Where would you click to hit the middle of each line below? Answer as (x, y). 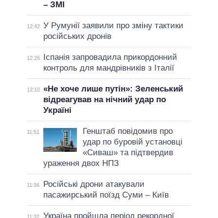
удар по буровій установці (132, 142)
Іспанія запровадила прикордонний (110, 57)
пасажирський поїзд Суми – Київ (106, 195)
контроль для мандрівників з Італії (109, 68)
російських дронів (77, 36)
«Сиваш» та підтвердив (128, 152)
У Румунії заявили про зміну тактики (113, 25)
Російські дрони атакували (94, 184)
